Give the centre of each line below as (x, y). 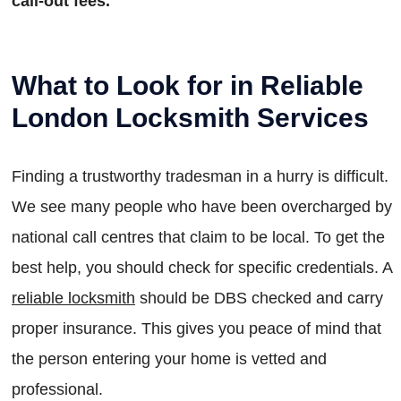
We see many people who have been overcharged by (202, 207)
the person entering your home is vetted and (169, 359)
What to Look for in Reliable (188, 86)
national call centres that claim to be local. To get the (198, 238)
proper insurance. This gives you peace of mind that (196, 329)
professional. (57, 390)
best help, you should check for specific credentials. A (202, 268)
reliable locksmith (73, 299)
